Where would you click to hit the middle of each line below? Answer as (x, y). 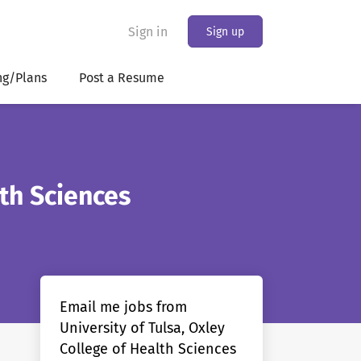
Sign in (148, 32)
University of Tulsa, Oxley (142, 328)
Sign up (225, 32)
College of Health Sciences (148, 349)
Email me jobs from (123, 307)
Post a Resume (122, 78)
